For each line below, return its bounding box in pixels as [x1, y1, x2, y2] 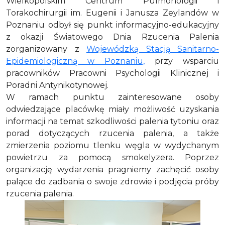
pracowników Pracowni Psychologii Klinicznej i [6, 68, 219, 78]
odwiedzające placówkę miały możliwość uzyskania [6, 104, 219, 114]
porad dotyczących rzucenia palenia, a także [6, 129, 219, 138]
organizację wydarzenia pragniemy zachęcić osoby [6, 165, 219, 174]
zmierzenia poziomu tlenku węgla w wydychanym [6, 141, 219, 150]
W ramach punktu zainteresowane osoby [6, 92, 219, 102]
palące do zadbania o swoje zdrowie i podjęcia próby [6, 177, 219, 186]
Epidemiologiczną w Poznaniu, [6, 56, 145, 66]
